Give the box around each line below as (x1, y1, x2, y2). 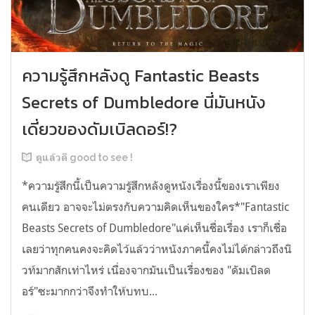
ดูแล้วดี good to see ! (36, 152, 133, 164)
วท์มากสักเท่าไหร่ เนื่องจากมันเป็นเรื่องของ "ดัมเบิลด (22, 263, 271, 278)
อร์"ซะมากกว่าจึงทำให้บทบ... (22, 284, 157, 299)
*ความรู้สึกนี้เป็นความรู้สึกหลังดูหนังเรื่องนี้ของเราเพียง (22, 179, 280, 193)
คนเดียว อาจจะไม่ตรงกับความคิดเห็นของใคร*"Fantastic (22, 200, 289, 214)
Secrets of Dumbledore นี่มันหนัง (22, 90, 266, 115)
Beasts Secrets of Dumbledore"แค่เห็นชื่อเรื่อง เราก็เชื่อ (22, 221, 287, 236)
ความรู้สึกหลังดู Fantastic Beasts (22, 63, 259, 89)
